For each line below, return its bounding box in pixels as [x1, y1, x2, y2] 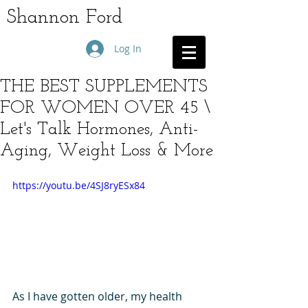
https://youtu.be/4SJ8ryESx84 [12, 179, 145, 192]
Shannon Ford [7, 8, 122, 27]
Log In [113, 42, 142, 55]
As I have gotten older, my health [12, 288, 185, 304]
